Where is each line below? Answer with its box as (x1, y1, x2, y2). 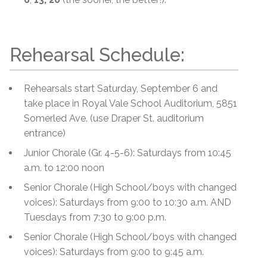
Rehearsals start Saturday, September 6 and (24, 82, 218, 94)
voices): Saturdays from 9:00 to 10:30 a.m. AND (24, 196, 231, 208)
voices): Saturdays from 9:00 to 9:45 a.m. (24, 246, 204, 257)
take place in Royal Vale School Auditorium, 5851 (24, 97, 237, 109)
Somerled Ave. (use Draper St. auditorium (24, 112, 204, 124)
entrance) (24, 127, 66, 139)
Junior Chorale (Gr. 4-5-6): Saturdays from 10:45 (24, 147, 231, 159)
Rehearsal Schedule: (10, 44, 185, 66)
